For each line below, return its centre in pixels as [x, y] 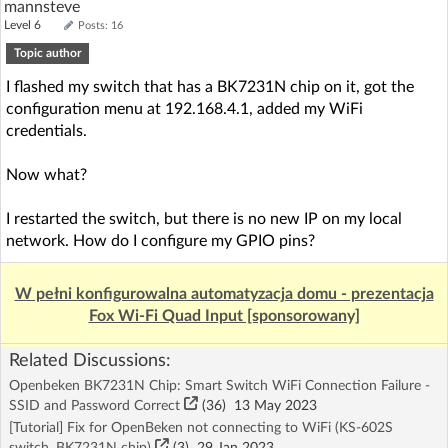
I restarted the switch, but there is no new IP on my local [204, 218]
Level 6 [31, 24]
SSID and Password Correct [96, 405]
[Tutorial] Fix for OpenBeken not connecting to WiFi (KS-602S [201, 427]
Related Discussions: [90, 360]
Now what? [46, 174]
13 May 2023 [271, 405]
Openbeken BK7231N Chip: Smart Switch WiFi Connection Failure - [219, 385]
